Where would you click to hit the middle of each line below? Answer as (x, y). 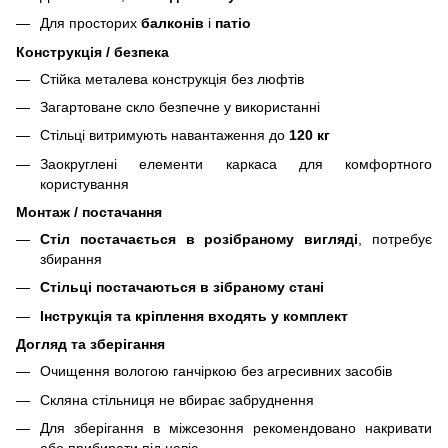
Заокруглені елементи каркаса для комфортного (236, 163)
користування (84, 183)
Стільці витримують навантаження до (164, 135)
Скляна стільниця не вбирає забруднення (177, 399)
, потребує (395, 239)
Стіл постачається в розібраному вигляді (199, 239)
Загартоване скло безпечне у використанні (180, 106)
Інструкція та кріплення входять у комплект (194, 315)
